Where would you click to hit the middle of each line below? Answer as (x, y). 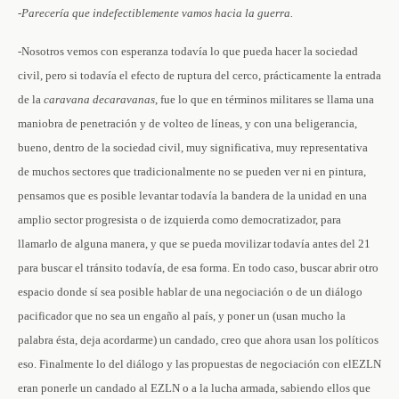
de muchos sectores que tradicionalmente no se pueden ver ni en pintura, (192, 171)
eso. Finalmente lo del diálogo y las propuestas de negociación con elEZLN (199, 364)
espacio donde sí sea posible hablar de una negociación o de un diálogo (190, 292)
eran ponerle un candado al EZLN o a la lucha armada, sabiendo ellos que (194, 388)
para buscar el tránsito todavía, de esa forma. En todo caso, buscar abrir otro (198, 268)
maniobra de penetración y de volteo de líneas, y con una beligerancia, (187, 123)
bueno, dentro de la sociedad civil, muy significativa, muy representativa (193, 147)
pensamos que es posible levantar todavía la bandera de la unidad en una (192, 195)
